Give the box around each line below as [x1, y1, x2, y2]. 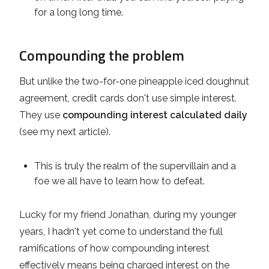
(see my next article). [19, 126, 110, 138]
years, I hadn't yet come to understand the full [19, 226, 223, 238]
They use [19, 109, 62, 121]
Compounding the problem [19, 44, 184, 67]
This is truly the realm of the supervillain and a [34, 160, 236, 172]
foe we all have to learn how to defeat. [34, 175, 205, 187]
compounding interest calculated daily [62, 109, 247, 121]
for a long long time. [34, 7, 123, 19]
